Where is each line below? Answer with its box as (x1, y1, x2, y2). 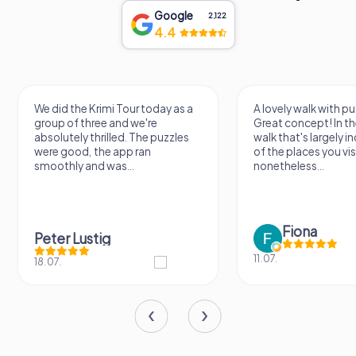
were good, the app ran (33, 144, 151, 158)
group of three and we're (33, 115, 157, 130)
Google (153, 8, 193, 22)
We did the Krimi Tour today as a (33, 101, 193, 115)
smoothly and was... (33, 158, 134, 172)
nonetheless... (253, 158, 325, 172)
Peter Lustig (33, 229, 110, 247)
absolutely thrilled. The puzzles (33, 130, 189, 144)
